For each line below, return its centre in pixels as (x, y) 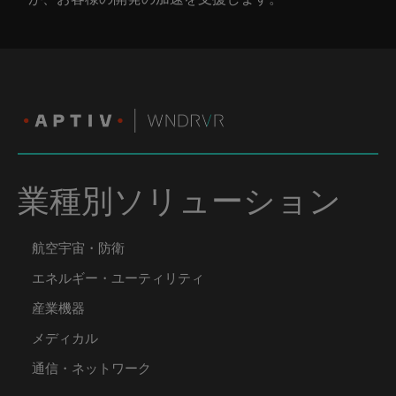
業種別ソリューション (179, 199)
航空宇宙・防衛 (78, 247)
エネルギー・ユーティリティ (118, 277)
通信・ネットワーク (91, 367)
